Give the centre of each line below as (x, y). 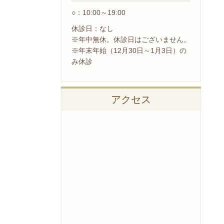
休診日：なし (92, 28)
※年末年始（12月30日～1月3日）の (129, 50)
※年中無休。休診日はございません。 (131, 39)
